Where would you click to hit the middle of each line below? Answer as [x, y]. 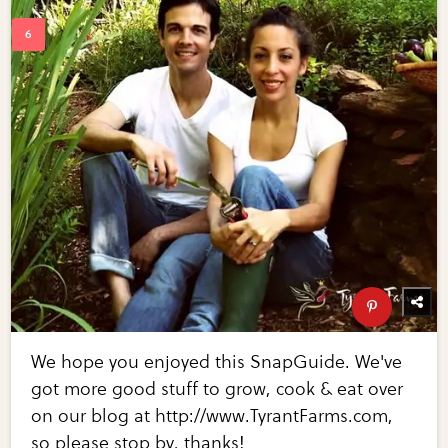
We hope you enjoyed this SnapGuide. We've [217, 361]
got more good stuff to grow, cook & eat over [217, 388]
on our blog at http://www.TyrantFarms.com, [212, 415]
